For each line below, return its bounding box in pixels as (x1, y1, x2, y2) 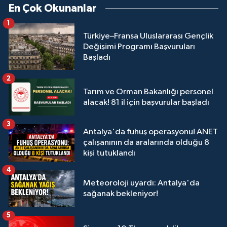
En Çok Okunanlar (9, 3, 97, 14)
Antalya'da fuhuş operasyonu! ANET (83, 128, 218, 137)
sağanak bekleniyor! (83, 190, 158, 199)
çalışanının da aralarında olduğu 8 (83, 138, 209, 147)
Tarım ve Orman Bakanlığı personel (83, 87, 213, 96)
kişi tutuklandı (83, 149, 135, 158)
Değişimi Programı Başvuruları (83, 42, 195, 51)
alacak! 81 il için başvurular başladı (83, 98, 209, 107)
